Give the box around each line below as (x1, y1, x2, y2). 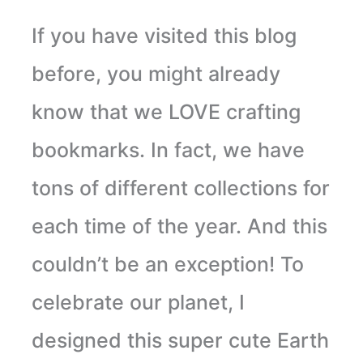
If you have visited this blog (31, 23, 297, 49)
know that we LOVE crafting (31, 100, 301, 125)
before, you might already (31, 62, 280, 87)
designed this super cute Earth (31, 328, 329, 353)
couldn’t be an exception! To (31, 252, 304, 277)
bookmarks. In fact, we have (31, 138, 305, 163)
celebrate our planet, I (31, 290, 245, 315)
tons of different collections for (31, 176, 330, 201)
